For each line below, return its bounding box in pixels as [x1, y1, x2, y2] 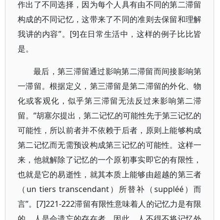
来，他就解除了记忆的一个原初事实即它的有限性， [18, 154, 202, 165]
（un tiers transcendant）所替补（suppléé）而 [18, 184, 202, 194]
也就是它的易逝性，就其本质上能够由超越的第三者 [18, 169, 202, 180]
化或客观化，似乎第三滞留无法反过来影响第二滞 [18, 95, 202, 106]
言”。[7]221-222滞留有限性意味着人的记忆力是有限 [18, 198, 202, 209]
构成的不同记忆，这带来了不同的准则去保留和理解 [18, 14, 202, 25]
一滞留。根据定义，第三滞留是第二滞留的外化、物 [18, 81, 202, 91]
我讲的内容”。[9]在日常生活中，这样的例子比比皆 [18, 28, 202, 39]
